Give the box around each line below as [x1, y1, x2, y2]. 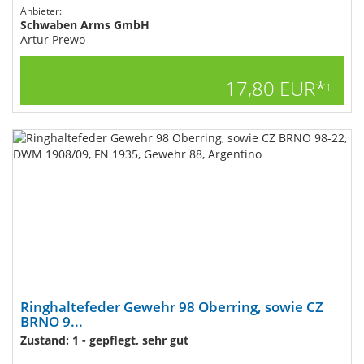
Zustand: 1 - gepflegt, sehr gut [20, 332, 188, 348]
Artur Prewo [20, 32, 85, 47]
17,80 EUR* [225, 75, 326, 102]
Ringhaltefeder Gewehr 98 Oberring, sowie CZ [20, 297, 323, 316]
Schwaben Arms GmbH [20, 17, 149, 32]
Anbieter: [20, 4, 62, 18]
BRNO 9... [20, 312, 83, 331]
